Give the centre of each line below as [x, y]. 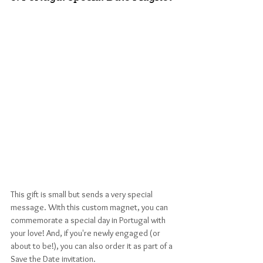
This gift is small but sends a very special [82, 195]
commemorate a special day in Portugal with [89, 220]
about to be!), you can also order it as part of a [92, 246]
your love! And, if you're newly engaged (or [86, 233]
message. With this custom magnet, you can [90, 208]
